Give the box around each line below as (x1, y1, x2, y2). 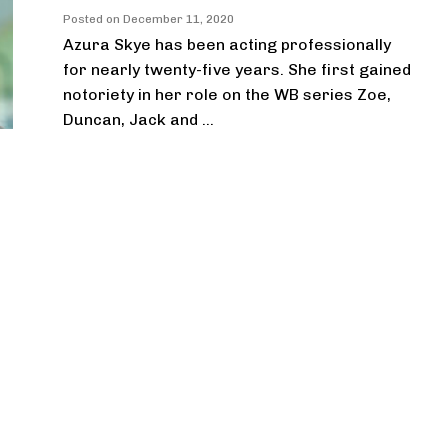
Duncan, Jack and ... (63, 110, 214, 129)
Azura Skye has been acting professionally (63, 35, 391, 54)
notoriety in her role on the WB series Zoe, (63, 85, 391, 104)
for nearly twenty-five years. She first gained (63, 60, 411, 79)
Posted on (63, 12, 123, 26)
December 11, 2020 (123, 12, 234, 26)
